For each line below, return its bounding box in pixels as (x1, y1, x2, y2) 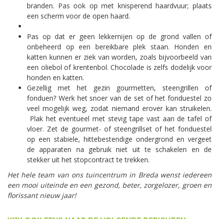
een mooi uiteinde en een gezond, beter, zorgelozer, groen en (7, 180, 212, 190)
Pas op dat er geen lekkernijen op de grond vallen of (27, 32, 212, 42)
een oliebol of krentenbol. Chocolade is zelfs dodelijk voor (27, 63, 212, 72)
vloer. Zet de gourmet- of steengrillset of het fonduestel (27, 124, 212, 134)
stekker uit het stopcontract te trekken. (27, 155, 150, 165)
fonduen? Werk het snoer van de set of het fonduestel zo (27, 93, 212, 103)
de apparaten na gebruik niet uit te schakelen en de (27, 145, 212, 154)
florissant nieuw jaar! (7, 191, 76, 200)
